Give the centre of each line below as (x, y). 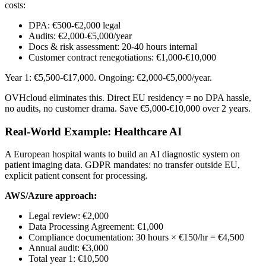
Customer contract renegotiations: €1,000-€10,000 (122, 57)
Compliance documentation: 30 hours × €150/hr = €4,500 (136, 237)
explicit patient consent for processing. (76, 176)
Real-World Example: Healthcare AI (93, 131)
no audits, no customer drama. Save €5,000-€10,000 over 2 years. (128, 108)
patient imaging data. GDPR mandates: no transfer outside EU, (122, 165)
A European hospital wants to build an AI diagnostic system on (122, 154)
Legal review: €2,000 (69, 216)
